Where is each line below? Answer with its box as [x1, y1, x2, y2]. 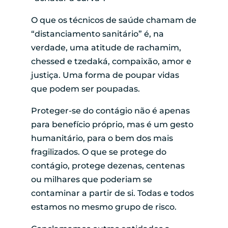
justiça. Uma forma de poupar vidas [31, 70, 179, 80]
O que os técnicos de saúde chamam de [31, 15, 196, 25]
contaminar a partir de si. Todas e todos [31, 188, 194, 198]
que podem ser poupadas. [31, 83, 140, 94]
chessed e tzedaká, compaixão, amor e [31, 56, 191, 66]
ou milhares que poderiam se [31, 174, 152, 184]
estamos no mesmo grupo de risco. [31, 202, 177, 212]
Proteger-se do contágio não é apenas [31, 105, 190, 116]
